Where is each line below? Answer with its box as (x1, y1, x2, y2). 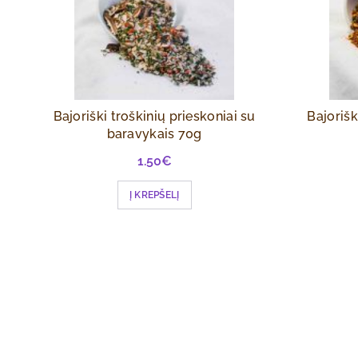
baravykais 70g (106, 126, 202, 141)
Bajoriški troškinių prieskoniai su (53, 109, 256, 124)
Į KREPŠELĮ (129, 189, 180, 201)
